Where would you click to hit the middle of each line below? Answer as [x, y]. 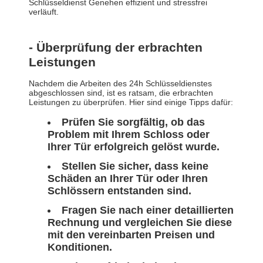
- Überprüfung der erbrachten [116, 48]
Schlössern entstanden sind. [119, 191]
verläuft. [44, 12]
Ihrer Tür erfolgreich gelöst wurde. [134, 147]
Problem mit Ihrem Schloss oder [129, 135]
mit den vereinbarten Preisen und [131, 235]
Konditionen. [80, 247]
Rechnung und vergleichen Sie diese [140, 223]
